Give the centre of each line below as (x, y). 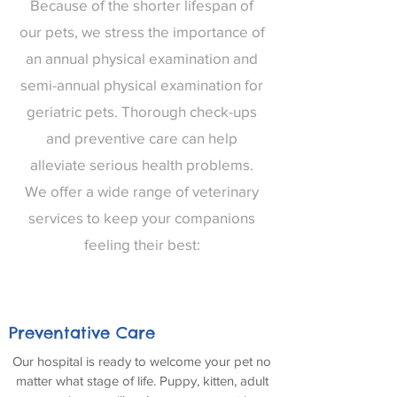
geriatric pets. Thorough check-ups (142, 111)
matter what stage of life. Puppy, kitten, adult (142, 381)
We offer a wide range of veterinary (142, 191)
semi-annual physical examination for (142, 85)
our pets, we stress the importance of (142, 31)
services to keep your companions (142, 218)
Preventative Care (82, 333)
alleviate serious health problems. (142, 164)
